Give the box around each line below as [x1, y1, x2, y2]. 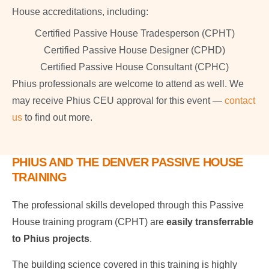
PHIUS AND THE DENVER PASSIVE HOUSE [12, 155, 243, 169]
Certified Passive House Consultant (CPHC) [40, 61, 229, 72]
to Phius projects [12, 233, 89, 244]
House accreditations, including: [12, 6, 148, 17]
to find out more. [22, 112, 92, 122]
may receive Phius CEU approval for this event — [12, 95, 225, 106]
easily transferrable [166, 216, 253, 227]
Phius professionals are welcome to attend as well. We [12, 78, 244, 89]
